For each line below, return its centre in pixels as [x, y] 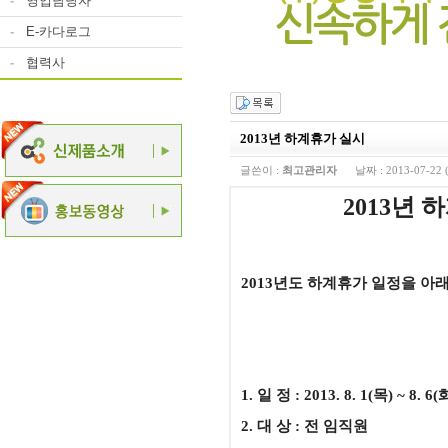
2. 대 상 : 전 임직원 [304, 426]
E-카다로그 [56, 31]
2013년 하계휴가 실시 [302, 138]
